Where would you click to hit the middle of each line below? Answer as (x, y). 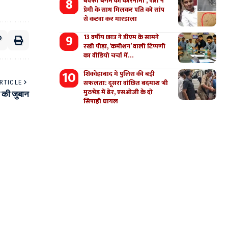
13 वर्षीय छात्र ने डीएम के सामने (121, 37)
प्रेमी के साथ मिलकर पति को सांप (124, 10)
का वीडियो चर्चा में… (109, 55)
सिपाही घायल (101, 101)
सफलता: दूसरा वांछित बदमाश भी (126, 83)
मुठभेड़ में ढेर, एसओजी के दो (118, 92)
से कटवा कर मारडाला (110, 19)
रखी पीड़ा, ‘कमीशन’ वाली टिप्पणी (125, 46)
